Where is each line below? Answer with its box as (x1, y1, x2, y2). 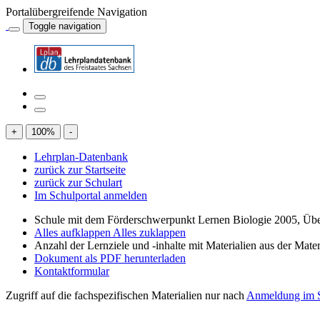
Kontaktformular (34, 265, 109, 277)
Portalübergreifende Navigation (6, 6, 147, 18)
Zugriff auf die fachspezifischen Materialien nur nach (6, 289, 246, 301)
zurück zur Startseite (34, 164, 126, 176)
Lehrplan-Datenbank (34, 151, 128, 163)
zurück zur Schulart (34, 176, 122, 189)
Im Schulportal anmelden (34, 189, 147, 201)
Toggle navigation (29, 21, 101, 31)
